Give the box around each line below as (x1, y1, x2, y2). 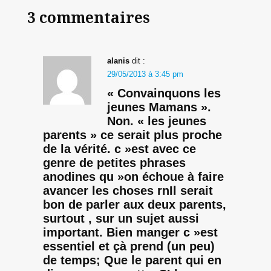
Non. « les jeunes (106, 114, 206, 128)
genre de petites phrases (42, 155, 186, 169)
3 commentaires (27, 7, 150, 27)
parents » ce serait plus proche (42, 128, 222, 142)
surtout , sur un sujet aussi (42, 211, 199, 225)
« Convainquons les (106, 86, 221, 100)
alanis (106, 56, 129, 66)
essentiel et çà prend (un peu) (42, 239, 215, 253)
